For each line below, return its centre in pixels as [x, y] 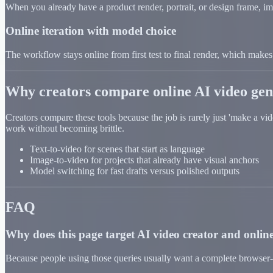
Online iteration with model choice [91, 31]
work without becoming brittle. [65, 128]
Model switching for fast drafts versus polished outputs [135, 171]
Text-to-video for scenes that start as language [117, 149]
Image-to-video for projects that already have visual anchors [144, 160]
